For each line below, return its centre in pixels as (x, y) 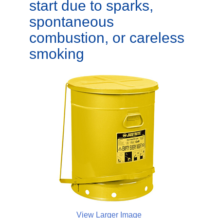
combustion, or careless (107, 38)
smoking (57, 54)
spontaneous (72, 22)
